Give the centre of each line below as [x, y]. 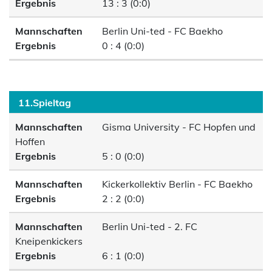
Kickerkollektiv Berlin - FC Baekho [176, 184]
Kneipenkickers [49, 241]
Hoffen [30, 141]
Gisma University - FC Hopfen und [178, 127]
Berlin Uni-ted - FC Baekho [161, 31]
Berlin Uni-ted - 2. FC [149, 226]
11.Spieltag [45, 103]
